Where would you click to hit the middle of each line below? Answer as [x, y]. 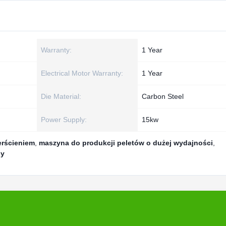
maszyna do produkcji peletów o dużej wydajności [126, 143]
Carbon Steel [163, 96]
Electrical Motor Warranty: [82, 73]
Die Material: [61, 96]
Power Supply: [64, 120]
